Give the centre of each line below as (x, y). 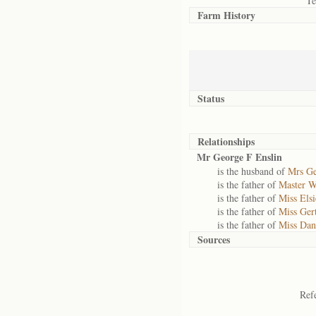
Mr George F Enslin (239, 157)
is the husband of (242, 171)
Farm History (226, 15)
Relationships (226, 141)
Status (211, 98)
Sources (214, 239)
